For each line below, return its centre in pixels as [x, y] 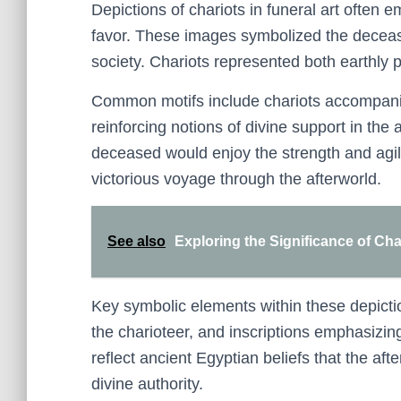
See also [137, 241]
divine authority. [147, 384]
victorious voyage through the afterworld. [236, 179]
